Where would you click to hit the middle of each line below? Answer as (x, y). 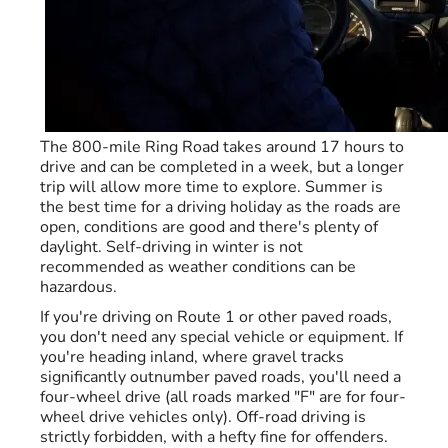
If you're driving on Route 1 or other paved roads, (216, 317)
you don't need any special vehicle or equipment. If (221, 337)
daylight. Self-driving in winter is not (171, 247)
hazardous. (78, 287)
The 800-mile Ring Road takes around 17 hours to (222, 147)
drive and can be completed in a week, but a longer (222, 167)
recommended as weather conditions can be (198, 267)
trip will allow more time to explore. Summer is (211, 187)
